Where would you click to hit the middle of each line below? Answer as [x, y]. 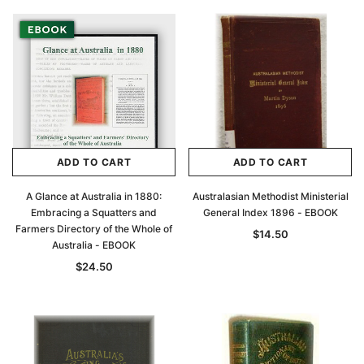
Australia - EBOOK [94, 245]
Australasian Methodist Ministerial [270, 196]
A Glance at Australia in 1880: [94, 196]
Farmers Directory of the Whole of [94, 229]
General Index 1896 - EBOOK [270, 212]
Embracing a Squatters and [94, 212]
